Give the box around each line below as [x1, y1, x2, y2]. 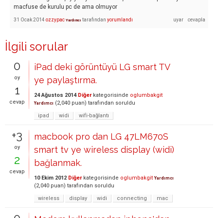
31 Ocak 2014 [14, 17, 45, 22]
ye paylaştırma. [34, 74, 97, 85]
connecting [117, 195, 147, 201]
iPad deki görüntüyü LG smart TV [34, 61, 170, 72]
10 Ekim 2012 [34, 174, 67, 181]
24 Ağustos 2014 [34, 91, 76, 98]
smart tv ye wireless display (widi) [34, 144, 174, 155]
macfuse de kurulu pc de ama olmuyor [14, 3, 117, 10]
